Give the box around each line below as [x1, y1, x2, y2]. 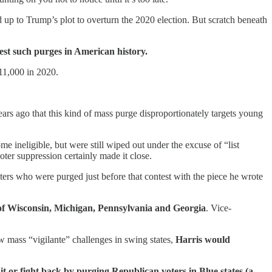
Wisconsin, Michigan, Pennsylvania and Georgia [7, 202, 206, 213]
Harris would [175, 234, 230, 245]
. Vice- [206, 202, 231, 213]
